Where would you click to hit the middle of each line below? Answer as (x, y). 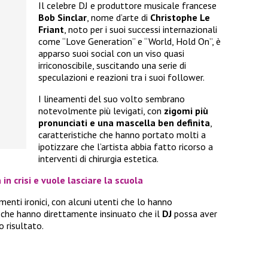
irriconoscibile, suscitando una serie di (112, 66)
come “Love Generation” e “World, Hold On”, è (130, 42)
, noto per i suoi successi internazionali (141, 30)
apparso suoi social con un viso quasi (111, 54)
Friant (51, 30)
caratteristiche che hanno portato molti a (122, 135)
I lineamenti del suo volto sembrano (112, 99)
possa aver (194, 214)
